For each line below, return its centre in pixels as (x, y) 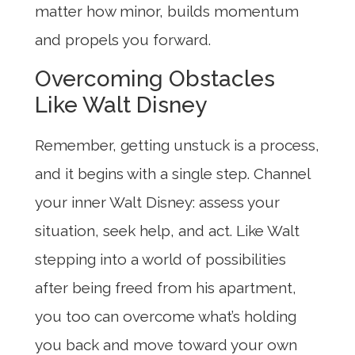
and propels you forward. (123, 40)
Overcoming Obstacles (155, 78)
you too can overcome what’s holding (166, 316)
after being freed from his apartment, (166, 287)
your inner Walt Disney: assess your (157, 202)
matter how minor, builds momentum (167, 11)
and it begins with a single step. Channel (172, 173)
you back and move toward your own (166, 344)
